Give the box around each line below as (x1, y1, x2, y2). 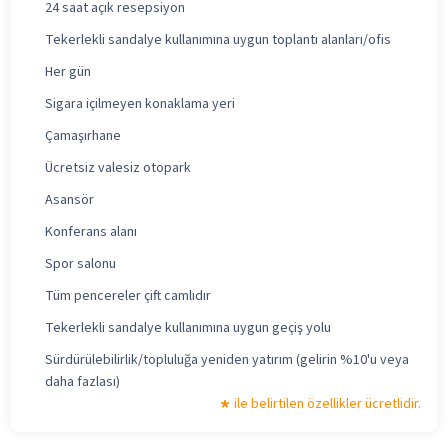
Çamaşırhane (45, 125, 121, 146)
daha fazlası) (45, 371, 120, 392)
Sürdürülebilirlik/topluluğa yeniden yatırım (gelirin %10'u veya (45, 349, 409, 370)
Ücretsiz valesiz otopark (45, 157, 191, 178)
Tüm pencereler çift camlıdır (45, 285, 211, 306)
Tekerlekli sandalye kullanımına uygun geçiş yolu (45, 317, 331, 338)
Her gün (45, 61, 91, 82)
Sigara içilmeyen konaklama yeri (45, 93, 235, 114)
